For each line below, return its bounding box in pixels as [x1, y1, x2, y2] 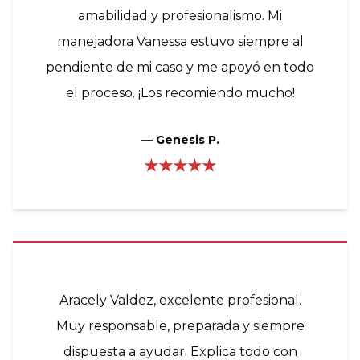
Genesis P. [155, 132, 219, 147]
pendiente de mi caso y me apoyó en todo [46, 59, 314, 75]
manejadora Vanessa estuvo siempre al [56, 33, 304, 49]
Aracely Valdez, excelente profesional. [59, 292, 301, 308]
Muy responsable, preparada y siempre [55, 317, 305, 333]
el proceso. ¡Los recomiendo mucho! [65, 84, 295, 100]
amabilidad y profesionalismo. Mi [78, 7, 268, 23]
